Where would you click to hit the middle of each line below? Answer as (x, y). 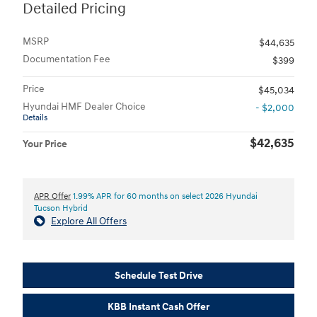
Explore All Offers (89, 221)
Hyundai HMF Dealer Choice (84, 106)
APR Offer (52, 196)
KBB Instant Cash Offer (158, 306)
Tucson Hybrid (61, 208)
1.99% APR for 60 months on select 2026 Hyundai (164, 196)
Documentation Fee (67, 59)
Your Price (45, 144)
